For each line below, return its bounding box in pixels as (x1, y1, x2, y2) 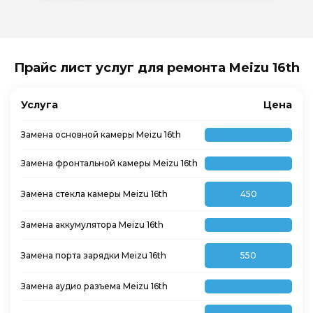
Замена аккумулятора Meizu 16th (21, 219, 163, 230)
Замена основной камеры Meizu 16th (21, 129, 181, 140)
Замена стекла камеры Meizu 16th (21, 189, 168, 199)
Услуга (21, 99, 58, 111)
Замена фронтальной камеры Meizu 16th (21, 158, 198, 168)
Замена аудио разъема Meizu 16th (21, 281, 168, 291)
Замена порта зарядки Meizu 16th (21, 250, 166, 261)
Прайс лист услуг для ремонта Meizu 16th (13, 60, 300, 75)
